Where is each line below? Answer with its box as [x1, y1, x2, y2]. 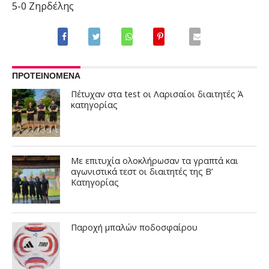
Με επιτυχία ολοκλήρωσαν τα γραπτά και [71, 155, 239, 167]
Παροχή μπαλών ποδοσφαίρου [71, 222, 198, 234]
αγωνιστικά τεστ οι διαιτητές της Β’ [71, 166, 213, 178]
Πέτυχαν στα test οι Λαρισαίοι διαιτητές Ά [71, 88, 244, 100]
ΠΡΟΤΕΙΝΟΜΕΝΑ [11, 70, 80, 82]
